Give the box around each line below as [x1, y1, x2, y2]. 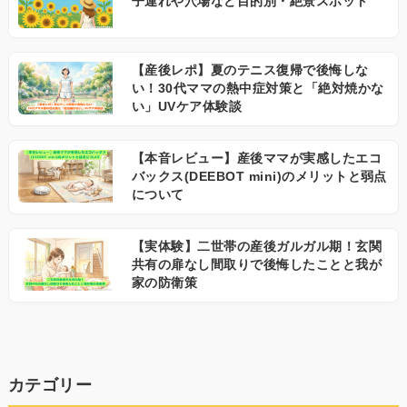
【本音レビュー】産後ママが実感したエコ [131, 151, 382, 165]
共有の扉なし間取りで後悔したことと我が [131, 257, 382, 272]
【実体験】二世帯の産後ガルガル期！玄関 [131, 239, 382, 253]
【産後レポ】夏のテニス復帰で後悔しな [131, 63, 369, 77]
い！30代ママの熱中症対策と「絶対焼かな [131, 81, 384, 95]
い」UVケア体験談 [131, 99, 243, 114]
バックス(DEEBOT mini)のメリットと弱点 [131, 169, 387, 184]
